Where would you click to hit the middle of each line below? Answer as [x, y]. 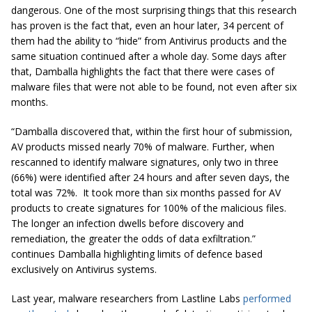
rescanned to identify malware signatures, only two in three [145, 162]
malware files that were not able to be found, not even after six [154, 86]
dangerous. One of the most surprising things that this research [154, 10]
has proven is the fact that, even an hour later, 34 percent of [147, 25]
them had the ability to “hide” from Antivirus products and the [149, 40]
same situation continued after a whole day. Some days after [149, 56]
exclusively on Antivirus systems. [85, 269]
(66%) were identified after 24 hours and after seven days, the [150, 177]
